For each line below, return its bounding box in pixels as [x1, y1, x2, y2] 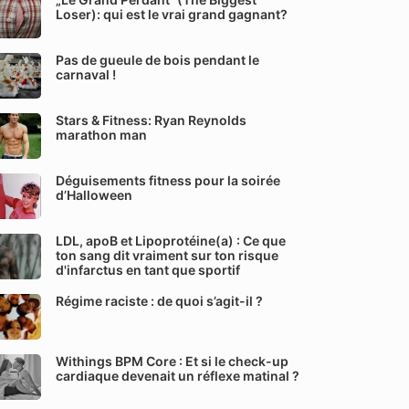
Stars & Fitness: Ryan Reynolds [56, 112, 246, 128]
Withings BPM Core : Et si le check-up [56, 353, 288, 369]
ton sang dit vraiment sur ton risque [56, 247, 278, 263]
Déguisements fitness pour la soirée [56, 173, 280, 188]
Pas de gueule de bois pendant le [56, 52, 259, 68]
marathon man [56, 127, 147, 142]
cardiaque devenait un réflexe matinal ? [56, 368, 299, 383]
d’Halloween [56, 187, 132, 203]
